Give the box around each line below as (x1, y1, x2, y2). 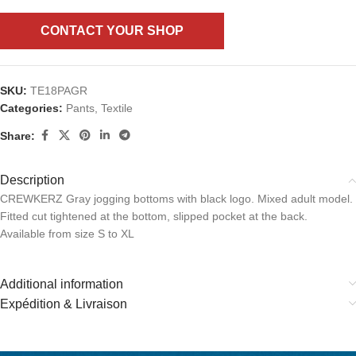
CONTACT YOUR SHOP (41, 24, 184, 37)
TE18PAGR (30, 84, 87, 97)
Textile (101, 102, 133, 114)
